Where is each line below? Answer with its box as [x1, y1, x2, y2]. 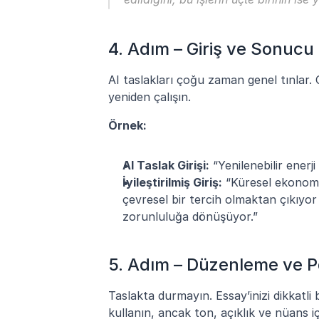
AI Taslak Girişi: [122, 157, 209, 172]
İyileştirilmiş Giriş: [122, 174, 222, 189]
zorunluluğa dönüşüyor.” [122, 209, 258, 224]
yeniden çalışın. [108, 89, 191, 104]
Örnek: [108, 117, 147, 132]
